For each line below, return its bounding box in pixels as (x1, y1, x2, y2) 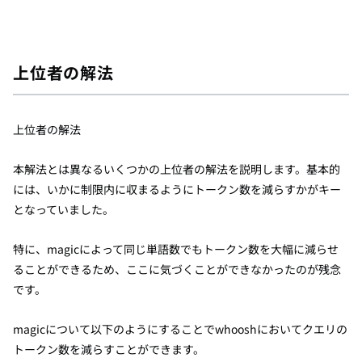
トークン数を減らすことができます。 (13, 341, 204, 357)
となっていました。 (13, 201, 114, 217)
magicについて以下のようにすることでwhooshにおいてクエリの (13, 321, 347, 337)
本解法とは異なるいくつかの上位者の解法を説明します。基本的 (13, 161, 340, 177)
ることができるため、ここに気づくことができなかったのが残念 (13, 261, 341, 277)
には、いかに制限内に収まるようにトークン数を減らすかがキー (13, 181, 341, 197)
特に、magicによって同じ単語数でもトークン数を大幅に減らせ (13, 241, 339, 257)
